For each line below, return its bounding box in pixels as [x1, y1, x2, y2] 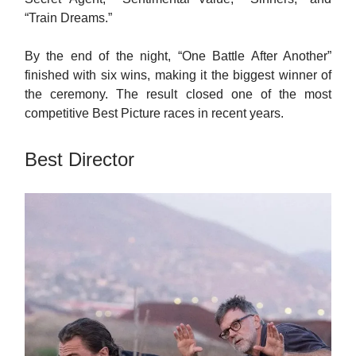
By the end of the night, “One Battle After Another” [25, 49, 331, 64]
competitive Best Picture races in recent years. [25, 106, 284, 121]
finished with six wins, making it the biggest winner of [25, 68, 331, 83]
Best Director [25, 149, 134, 171]
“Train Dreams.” [25, 11, 112, 25]
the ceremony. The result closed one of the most [25, 87, 331, 102]
